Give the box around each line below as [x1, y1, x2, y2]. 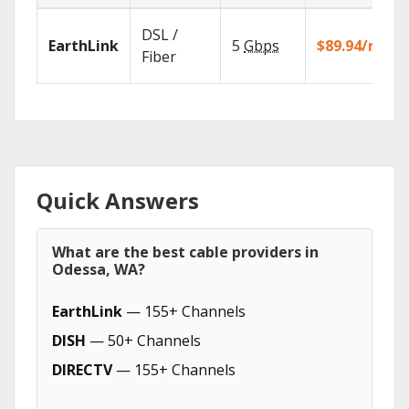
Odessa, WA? [52, 259, 145, 279]
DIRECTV [52, 360, 112, 380]
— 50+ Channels [86, 330, 201, 351]
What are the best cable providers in [52, 242, 319, 262]
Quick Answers [37, 185, 199, 215]
